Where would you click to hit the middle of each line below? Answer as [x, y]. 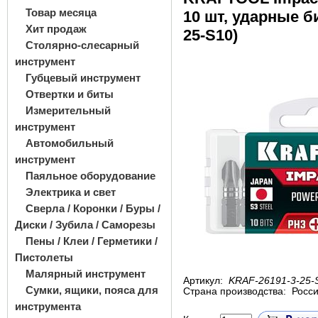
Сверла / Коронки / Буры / [93, 208]
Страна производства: [236, 291]
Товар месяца [61, 12]
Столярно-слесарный [82, 45]
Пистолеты [44, 257]
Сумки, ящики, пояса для [92, 290]
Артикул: [204, 281]
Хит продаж [56, 29]
